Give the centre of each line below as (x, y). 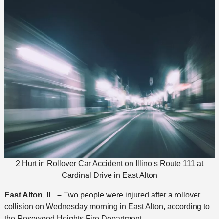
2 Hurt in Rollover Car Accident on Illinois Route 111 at (109, 163)
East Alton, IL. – (34, 195)
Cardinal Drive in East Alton (109, 175)
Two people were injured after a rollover (132, 195)
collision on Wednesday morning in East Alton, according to (107, 206)
